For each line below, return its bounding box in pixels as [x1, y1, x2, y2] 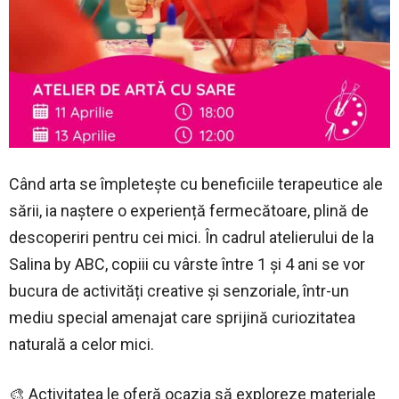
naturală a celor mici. [9, 334, 154, 354]
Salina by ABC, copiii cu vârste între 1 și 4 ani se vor [9, 254, 365, 273]
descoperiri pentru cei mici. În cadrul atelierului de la [9, 227, 374, 247]
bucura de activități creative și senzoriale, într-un [9, 281, 349, 300]
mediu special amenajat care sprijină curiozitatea [9, 307, 355, 327]
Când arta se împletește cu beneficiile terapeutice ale [9, 174, 383, 193]
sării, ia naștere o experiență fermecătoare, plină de [9, 200, 369, 220]
